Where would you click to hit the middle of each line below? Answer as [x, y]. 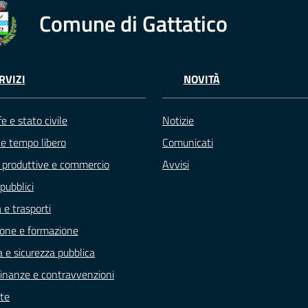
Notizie [178, 121]
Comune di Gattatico [133, 23]
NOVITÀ [201, 79]
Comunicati [188, 143]
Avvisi [176, 165]
